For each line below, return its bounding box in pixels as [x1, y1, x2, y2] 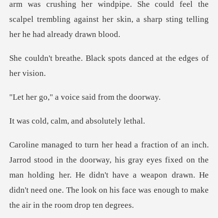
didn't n [9, 185, 36, 195]
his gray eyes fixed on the [114, 155, 209, 165]
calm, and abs [51, 116, 98, 126]
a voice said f [55, 92, 101, 102]
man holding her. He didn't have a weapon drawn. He [9, 170, 209, 180]
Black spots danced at [85, 54, 165, 63]
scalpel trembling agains [9, 15, 96, 24]
